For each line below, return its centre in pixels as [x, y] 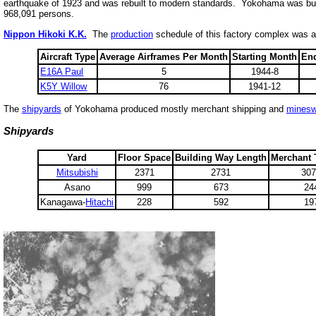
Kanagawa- [63, 202]
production [132, 34]
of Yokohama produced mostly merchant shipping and [174, 109]
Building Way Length [221, 157]
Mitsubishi [77, 172]
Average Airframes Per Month [164, 56]
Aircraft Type [68, 56]
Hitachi [100, 202]
